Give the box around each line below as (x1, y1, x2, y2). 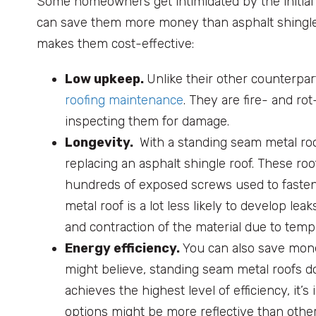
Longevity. (65, 135, 136, 151)
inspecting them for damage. (65, 114, 229, 130)
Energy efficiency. (65, 241, 183, 257)
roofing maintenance (65, 92, 183, 109)
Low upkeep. (65, 71, 147, 87)
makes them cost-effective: (37, 36, 194, 52)
